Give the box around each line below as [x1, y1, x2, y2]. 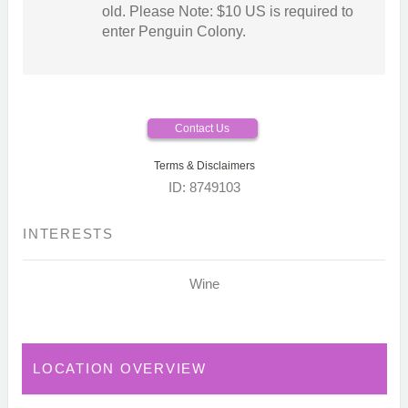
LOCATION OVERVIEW [33, 361, 207, 377]
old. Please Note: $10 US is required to [101, 4, 353, 20]
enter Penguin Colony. [101, 24, 246, 40]
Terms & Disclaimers [153, 159, 255, 173]
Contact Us [175, 122, 229, 136]
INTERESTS [23, 226, 114, 242]
